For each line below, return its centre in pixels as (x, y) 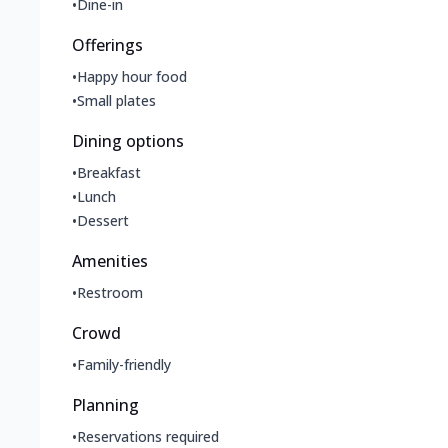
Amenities (110, 261)
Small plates (116, 101)
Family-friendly (124, 365)
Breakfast (109, 173)
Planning (105, 405)
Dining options (128, 141)
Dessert (103, 221)
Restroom (110, 293)
